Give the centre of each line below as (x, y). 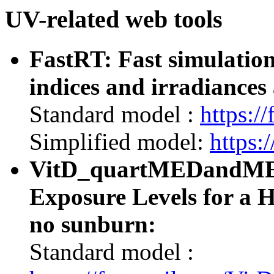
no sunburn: (93, 224)
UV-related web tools (114, 19)
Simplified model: (120, 141)
